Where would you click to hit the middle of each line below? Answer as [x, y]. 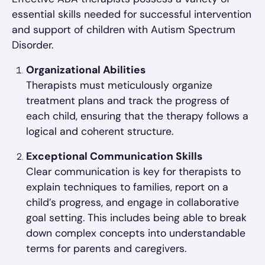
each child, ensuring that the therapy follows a [137, 116]
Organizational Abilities [86, 70]
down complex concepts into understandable [136, 233]
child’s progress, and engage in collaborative [132, 203]
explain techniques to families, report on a [127, 187]
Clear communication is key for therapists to [133, 172]
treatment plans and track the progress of [128, 101]
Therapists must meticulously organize [119, 85]
